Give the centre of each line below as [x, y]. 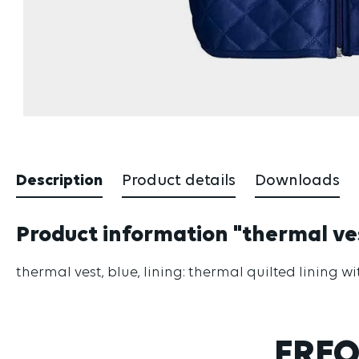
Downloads [297, 182]
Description [59, 182]
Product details [179, 182]
